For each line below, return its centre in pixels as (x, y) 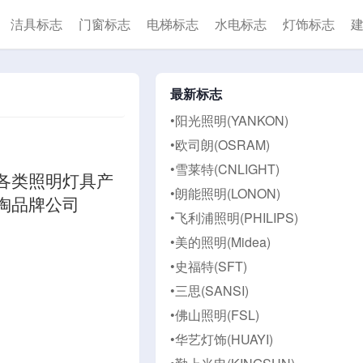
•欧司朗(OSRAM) (220, 145)
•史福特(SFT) (208, 266)
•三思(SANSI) (209, 290)
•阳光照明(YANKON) (229, 120)
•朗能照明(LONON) (225, 193)
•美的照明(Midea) (220, 242)
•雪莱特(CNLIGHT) (224, 169)
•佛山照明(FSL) (214, 315)
